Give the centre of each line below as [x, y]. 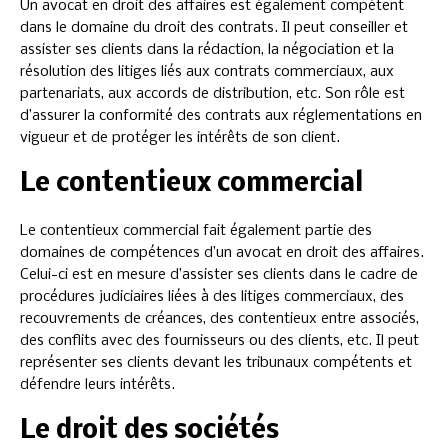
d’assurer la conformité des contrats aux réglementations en [221, 115]
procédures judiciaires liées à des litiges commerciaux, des [212, 296]
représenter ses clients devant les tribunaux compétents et [216, 362]
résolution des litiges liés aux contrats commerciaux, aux [207, 71]
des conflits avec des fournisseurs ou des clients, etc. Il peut [219, 340]
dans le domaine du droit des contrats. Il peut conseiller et [214, 27]
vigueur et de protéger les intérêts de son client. [180, 137]
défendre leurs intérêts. [97, 384]
